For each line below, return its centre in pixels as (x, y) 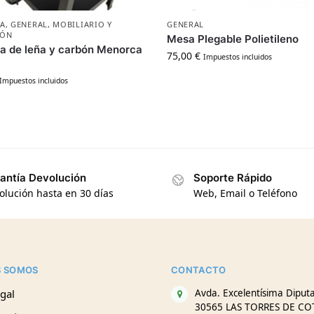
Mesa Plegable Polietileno (233, 39)
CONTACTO (199, 270)
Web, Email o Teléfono (245, 193)
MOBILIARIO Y (82, 24)
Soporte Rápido (233, 177)
